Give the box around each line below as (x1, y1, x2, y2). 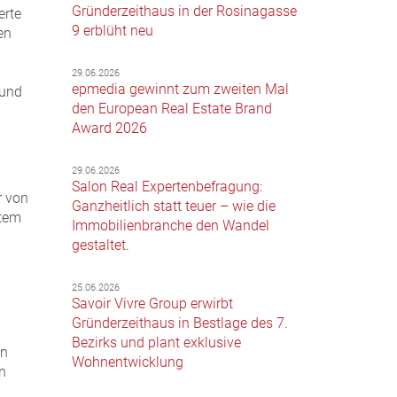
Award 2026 (72, 120, 148, 137)
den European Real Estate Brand (72, 100, 273, 118)
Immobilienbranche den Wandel (72, 217, 270, 235)
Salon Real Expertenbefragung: (72, 178, 263, 196)
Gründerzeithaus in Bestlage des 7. (72, 315, 289, 332)
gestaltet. (72, 237, 130, 254)
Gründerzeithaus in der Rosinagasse (72, 3, 298, 20)
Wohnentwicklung (72, 354, 184, 371)
